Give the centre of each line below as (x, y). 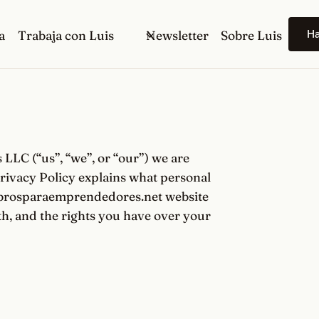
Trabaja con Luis (66, 35)
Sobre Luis (252, 35)
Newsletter (178, 35)
